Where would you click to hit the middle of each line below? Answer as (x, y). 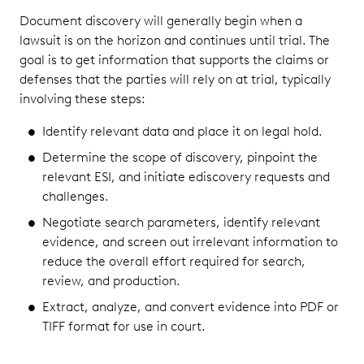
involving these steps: (82, 98)
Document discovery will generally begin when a (161, 20)
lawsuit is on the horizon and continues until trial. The (175, 40)
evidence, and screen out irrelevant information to (190, 241)
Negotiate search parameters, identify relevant (181, 222)
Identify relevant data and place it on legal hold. (182, 131)
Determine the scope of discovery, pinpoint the (180, 157)
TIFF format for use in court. (124, 326)
